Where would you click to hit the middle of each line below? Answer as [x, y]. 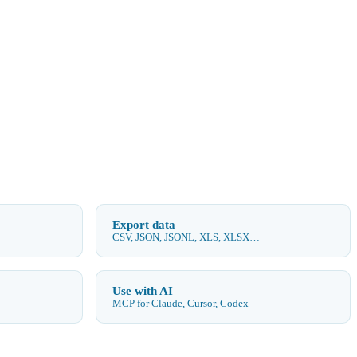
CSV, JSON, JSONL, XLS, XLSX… [186, 237]
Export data [144, 224]
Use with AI [143, 290]
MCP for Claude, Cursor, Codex [180, 303]
